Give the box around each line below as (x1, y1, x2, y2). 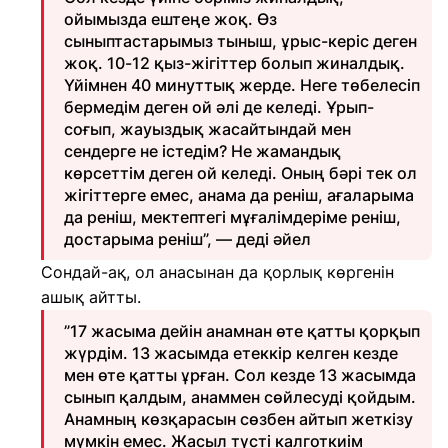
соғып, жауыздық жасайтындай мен (64, 119, 351, 139)
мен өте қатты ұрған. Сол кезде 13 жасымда (64, 365, 416, 385)
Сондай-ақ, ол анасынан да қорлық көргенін (41, 262, 394, 282)
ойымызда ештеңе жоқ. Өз (64, 9, 277, 29)
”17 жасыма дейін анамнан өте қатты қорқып (64, 321, 420, 341)
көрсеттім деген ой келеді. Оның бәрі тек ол (64, 163, 417, 183)
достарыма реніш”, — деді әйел (64, 229, 311, 249)
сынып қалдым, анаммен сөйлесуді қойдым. (64, 387, 416, 407)
